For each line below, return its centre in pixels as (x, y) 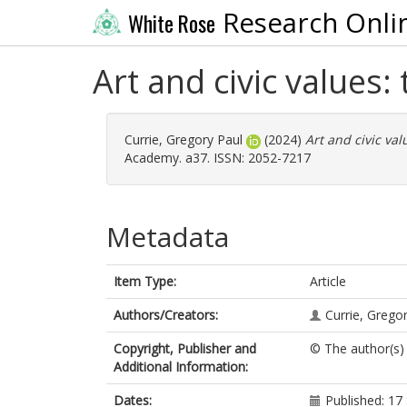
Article (328, 281)
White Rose (171, 23)
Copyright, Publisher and (185, 348)
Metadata (168, 237)
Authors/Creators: (166, 315)
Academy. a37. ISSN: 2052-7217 (218, 158)
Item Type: (145, 281)
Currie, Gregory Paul (184, 139)
